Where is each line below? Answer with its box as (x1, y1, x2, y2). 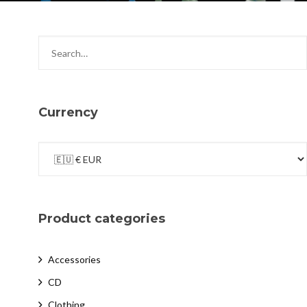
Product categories (38, 211, 165, 226)
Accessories (47, 254, 101, 265)
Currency (38, 105, 98, 120)
